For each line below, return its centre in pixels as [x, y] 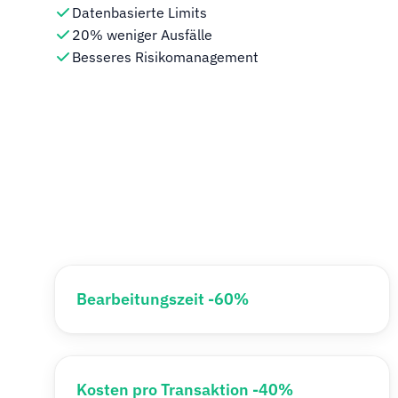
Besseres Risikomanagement [166, 57]
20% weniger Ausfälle [143, 35]
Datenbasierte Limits [140, 12]
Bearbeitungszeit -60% [163, 299]
